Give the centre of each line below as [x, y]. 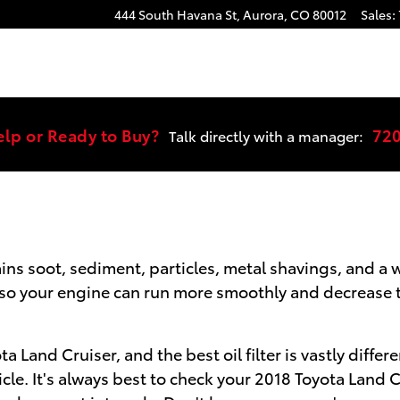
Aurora [263, 14]
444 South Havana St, [177, 14]
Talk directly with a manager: [267, 135]
